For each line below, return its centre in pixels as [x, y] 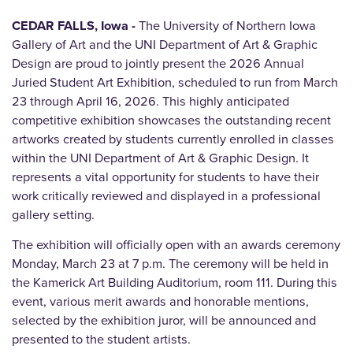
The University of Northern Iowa [227, 26]
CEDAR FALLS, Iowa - [75, 26]
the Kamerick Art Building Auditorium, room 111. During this [175, 283]
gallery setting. [53, 215]
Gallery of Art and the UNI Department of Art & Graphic [165, 45]
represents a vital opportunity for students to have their [165, 177]
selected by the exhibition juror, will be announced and [164, 321]
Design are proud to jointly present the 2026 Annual [158, 64]
